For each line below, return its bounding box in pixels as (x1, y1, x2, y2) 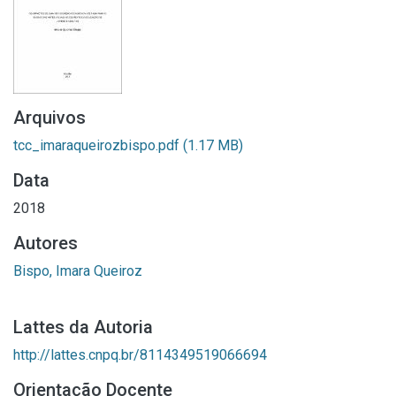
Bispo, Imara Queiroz (13, 263, 142, 279)
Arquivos (13, 107, 86, 128)
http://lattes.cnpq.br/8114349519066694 (13, 346, 267, 363)
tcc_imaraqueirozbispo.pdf (13, 137, 183, 154)
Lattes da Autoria (13, 316, 153, 338)
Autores (13, 232, 78, 254)
